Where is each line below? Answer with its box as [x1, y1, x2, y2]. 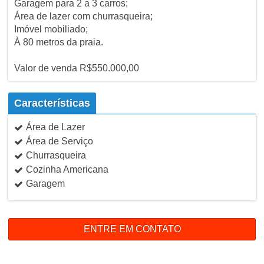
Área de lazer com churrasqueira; [14, 11, 153, 21]
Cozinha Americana [25, 164, 108, 174]
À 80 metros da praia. [14, 37, 103, 47]
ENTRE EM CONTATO [83, 223, 181, 234]
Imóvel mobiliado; [14, 24, 88, 34]
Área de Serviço [25, 136, 93, 146]
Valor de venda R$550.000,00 [14, 62, 139, 73]
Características [14, 97, 90, 109]
